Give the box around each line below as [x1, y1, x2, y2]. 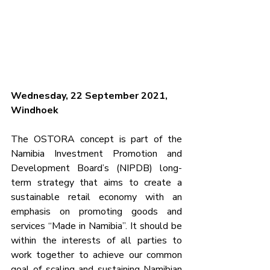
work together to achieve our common [11, 248, 182, 262]
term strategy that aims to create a [11, 175, 182, 189]
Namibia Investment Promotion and [11, 146, 182, 160]
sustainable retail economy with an [11, 190, 182, 204]
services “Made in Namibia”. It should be [11, 219, 182, 233]
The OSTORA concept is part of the [11, 132, 182, 146]
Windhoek [11, 103, 58, 117]
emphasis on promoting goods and [11, 204, 182, 218]
